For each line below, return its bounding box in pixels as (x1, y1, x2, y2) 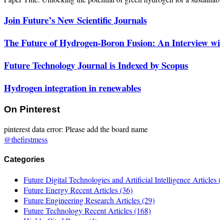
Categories (4, 155, 45, 164)
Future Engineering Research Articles (24, 194, 142, 205)
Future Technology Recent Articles (24, 205, 134, 216)
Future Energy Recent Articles (24, 184, 120, 195)
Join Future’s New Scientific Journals (4, 13, 147, 27)
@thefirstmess (4, 134, 48, 145)
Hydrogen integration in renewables (4, 81, 141, 94)
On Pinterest (4, 104, 60, 114)
